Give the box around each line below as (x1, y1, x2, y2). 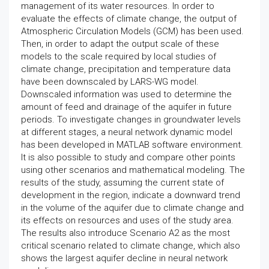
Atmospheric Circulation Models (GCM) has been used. (21, 26, 244, 37)
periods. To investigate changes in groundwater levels (21, 114, 241, 125)
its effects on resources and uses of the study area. (21, 215, 234, 226)
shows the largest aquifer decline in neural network (21, 253, 228, 264)
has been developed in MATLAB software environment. (21, 139, 243, 150)
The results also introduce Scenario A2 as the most (21, 228, 230, 238)
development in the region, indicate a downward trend (21, 190, 240, 201)
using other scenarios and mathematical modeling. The (21, 165, 245, 175)
